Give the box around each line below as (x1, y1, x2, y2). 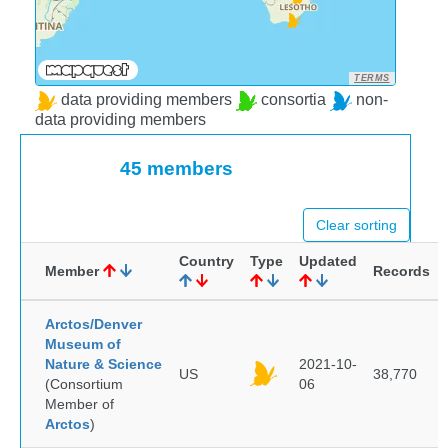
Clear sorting (315, 217, 397, 233)
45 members (119, 158, 233, 179)
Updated (299, 253, 357, 269)
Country (179, 253, 234, 269)
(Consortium (45, 376, 123, 392)
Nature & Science (45, 356, 162, 372)
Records (373, 263, 430, 279)
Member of (45, 396, 114, 412)
